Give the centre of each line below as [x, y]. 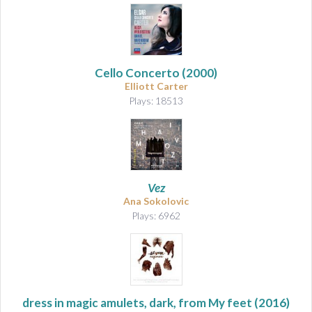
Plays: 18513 [156, 100]
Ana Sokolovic [156, 201]
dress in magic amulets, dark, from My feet [137, 302]
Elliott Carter [156, 86]
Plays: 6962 [156, 215]
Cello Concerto [137, 72]
